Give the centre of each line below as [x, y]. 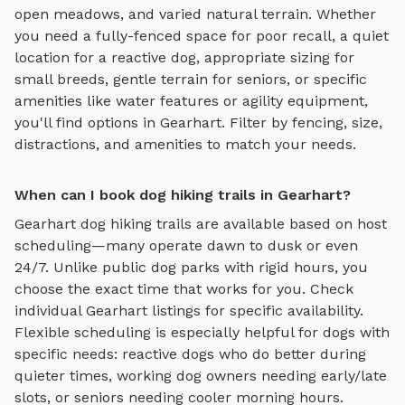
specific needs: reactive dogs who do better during [190, 353]
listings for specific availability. [255, 310]
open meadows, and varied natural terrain [161, 14]
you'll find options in [87, 122]
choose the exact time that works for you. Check [184, 288]
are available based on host [289, 223]
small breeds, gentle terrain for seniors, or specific [191, 79]
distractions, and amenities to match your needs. [185, 144]
